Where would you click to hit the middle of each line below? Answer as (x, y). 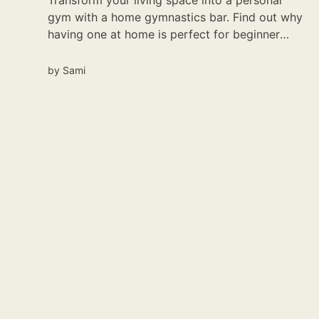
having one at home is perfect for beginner (164, 35)
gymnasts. (75, 52)
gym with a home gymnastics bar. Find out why (176, 17)
